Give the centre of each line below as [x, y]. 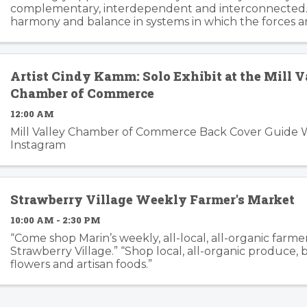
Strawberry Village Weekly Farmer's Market [153, 200]
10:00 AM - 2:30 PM [56, 220]
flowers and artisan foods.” [82, 264]
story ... [29, 47]
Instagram [38, 145]
